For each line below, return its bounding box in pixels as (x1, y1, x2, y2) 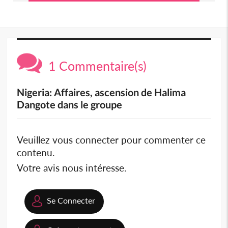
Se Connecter (47, 195, 96, 205)
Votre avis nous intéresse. (17, 161, 127, 174)
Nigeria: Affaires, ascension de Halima (17, 85, 186, 98)
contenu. (17, 146, 55, 158)
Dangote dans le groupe (17, 98, 123, 110)
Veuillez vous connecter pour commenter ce (17, 133, 206, 146)
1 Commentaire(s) (42, 58, 147, 73)
